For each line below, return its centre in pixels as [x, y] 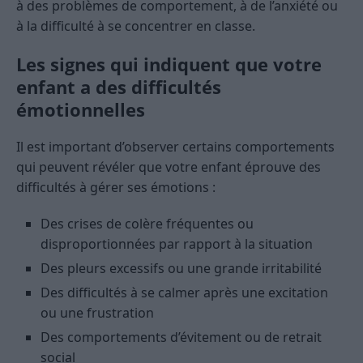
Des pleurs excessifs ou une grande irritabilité [181, 269]
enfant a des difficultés [119, 87]
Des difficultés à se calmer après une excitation [184, 293]
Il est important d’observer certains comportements [175, 147]
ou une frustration [97, 313]
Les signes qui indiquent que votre [169, 64]
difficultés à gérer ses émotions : [116, 188]
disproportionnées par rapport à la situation [177, 244]
